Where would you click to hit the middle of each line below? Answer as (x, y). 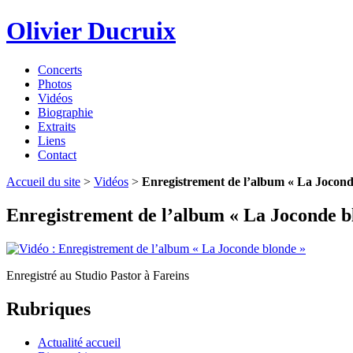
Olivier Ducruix (91, 31)
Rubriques (48, 308)
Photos (55, 84)
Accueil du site (43, 181)
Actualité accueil (79, 342)
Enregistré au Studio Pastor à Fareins (98, 275)
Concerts (60, 69)
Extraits (57, 126)
